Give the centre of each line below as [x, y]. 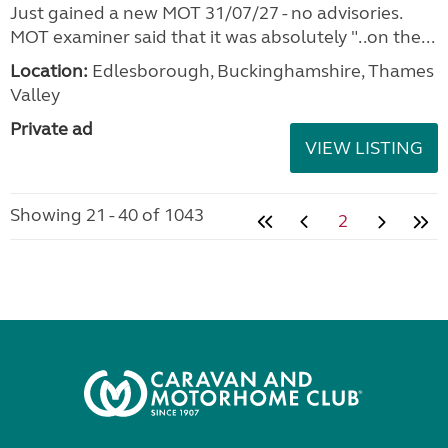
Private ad [51, 129]
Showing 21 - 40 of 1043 [107, 215]
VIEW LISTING [364, 148]
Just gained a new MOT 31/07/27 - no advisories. [206, 13]
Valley [35, 95]
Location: [49, 71]
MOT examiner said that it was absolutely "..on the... [222, 37]
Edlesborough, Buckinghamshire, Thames [261, 71]
